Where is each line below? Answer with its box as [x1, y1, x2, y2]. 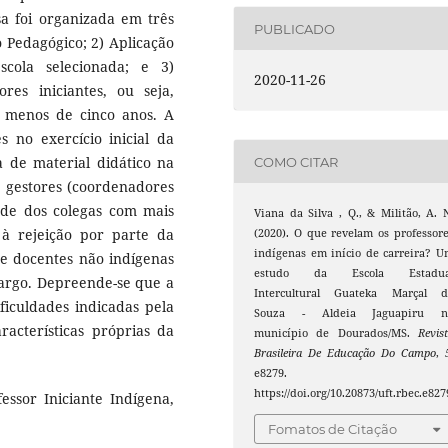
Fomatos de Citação [268, 420, 398, 437]
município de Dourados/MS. [254, 326, 418, 341]
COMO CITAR [254, 153, 339, 170]
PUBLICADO [254, 20, 336, 37]
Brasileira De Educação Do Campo [254, 346, 436, 361]
